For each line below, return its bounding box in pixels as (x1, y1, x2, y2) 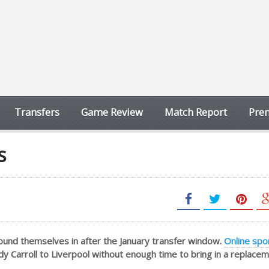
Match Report (165, 105, 227, 119)
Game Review (81, 105, 143, 119)
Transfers (14, 105, 59, 119)
